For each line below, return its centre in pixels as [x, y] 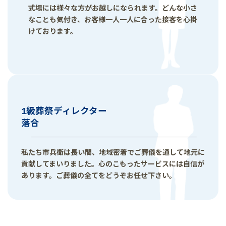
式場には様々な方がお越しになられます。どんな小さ [113, 8]
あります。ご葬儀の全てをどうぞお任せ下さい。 [99, 175]
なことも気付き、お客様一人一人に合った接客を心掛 [113, 20]
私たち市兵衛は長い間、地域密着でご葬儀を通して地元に [113, 152]
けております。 [53, 31]
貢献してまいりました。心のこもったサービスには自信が [113, 163]
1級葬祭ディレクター [64, 111]
